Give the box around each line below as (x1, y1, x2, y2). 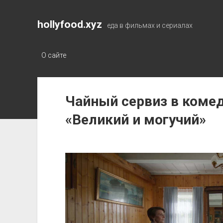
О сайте (41, 51, 66, 59)
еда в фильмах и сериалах (107, 21, 193, 29)
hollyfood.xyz (37, 18, 102, 30)
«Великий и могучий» (65, 111, 206, 128)
